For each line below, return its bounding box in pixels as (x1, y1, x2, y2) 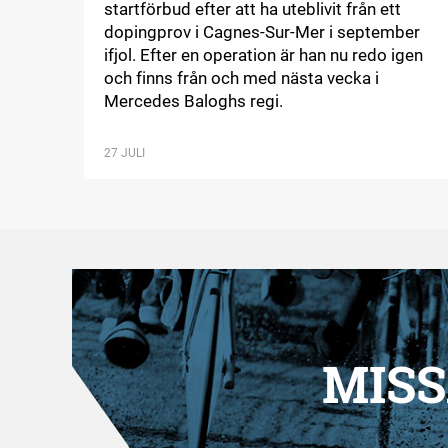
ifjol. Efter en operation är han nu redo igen (103, 45, 423, 65)
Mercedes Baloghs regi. (103, 91, 283, 111)
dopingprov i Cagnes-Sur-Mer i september (103, 22, 420, 42)
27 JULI (103, 146, 145, 160)
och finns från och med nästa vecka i (103, 68, 379, 88)
